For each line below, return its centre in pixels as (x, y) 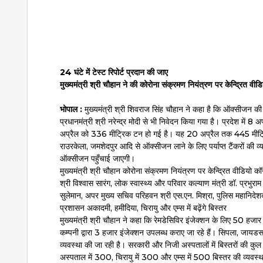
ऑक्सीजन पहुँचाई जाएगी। (97, 158)
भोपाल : (71, 109)
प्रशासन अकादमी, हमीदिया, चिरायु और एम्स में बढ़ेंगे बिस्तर (143, 208)
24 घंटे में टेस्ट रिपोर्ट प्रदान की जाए (114, 72)
